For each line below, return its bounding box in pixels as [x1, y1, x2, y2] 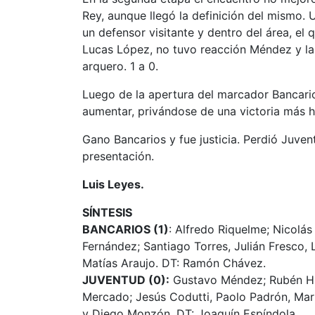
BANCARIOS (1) [82, 221, 169, 236]
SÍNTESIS [82, 205, 132, 219]
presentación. [82, 148, 154, 163]
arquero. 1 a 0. [82, 58, 158, 73]
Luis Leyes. [82, 176, 144, 191]
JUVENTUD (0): [82, 272, 169, 287]
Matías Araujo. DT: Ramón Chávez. [82, 255, 266, 270]
